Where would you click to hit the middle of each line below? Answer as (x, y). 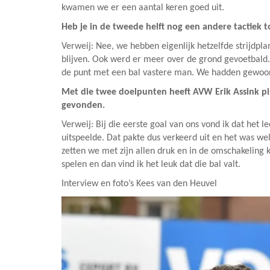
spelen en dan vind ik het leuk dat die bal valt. (151, 165)
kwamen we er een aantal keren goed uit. (143, 8)
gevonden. (83, 105)
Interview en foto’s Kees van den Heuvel (139, 184)
